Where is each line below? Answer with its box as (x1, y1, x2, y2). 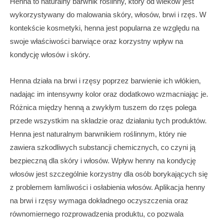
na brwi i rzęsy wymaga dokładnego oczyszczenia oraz (10, 196, 188, 205)
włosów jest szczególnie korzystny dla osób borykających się (10, 170, 208, 179)
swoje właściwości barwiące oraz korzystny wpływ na (10, 37, 183, 46)
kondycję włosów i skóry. (10, 50, 90, 59)
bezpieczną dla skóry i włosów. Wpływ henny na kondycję (10, 156, 196, 165)
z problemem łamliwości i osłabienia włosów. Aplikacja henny (10, 183, 205, 192)
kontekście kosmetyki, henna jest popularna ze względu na (10, 24, 199, 33)
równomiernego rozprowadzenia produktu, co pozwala (10, 210, 184, 219)
